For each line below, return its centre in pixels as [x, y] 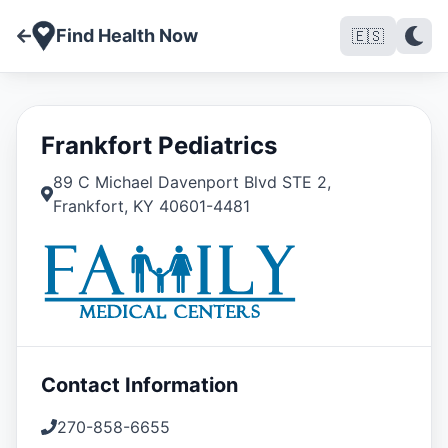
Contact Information [139, 385]
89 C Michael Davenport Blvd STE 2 [189, 182]
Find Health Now [127, 35]
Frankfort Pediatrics [159, 145]
